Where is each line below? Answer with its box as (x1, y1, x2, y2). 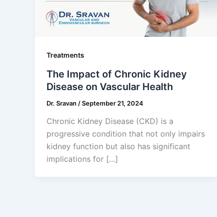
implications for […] (46, 154, 118, 164)
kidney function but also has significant (46, 141, 190, 152)
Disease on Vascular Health (46, 80, 173, 93)
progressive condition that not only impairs (46, 129, 205, 139)
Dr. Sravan (46, 99, 78, 107)
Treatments (46, 50, 84, 59)
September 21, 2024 (82, 99, 143, 107)
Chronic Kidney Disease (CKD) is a (46, 116, 173, 126)
